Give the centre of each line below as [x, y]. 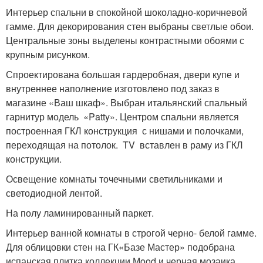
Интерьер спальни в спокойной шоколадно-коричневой [127, 12]
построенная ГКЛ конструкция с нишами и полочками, [125, 131]
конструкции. [34, 159]
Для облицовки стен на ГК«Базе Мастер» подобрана [120, 247]
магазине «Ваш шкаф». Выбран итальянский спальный [127, 102]
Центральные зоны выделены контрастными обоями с [125, 40]
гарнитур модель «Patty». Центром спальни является [122, 117]
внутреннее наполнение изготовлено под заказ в [113, 88]
